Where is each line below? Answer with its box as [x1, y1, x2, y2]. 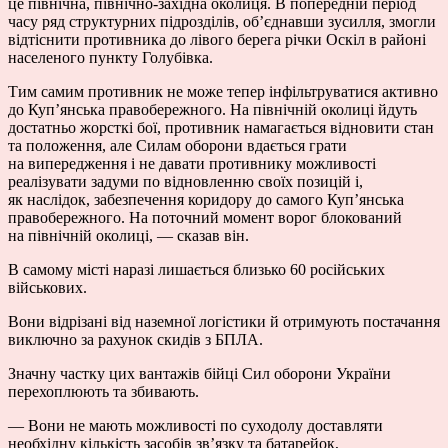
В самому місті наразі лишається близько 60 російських [8, 260, 385, 278]
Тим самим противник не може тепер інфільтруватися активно [8, 82, 438, 100]
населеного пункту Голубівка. [8, 48, 213, 66]
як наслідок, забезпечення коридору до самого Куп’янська [8, 190, 404, 208]
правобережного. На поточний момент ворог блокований [8, 208, 402, 226]
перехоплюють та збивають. [8, 382, 199, 400]
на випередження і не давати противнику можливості [8, 154, 376, 172]
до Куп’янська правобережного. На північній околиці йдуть [8, 100, 417, 118]
